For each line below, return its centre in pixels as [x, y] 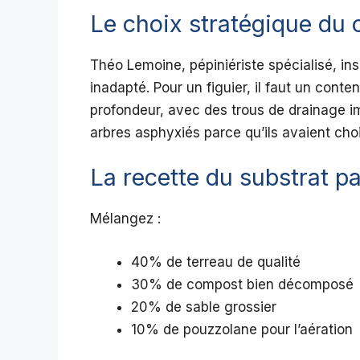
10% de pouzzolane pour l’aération [242, 329]
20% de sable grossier [204, 307]
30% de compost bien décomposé [242, 284]
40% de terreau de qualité [216, 262]
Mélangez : [125, 219]
